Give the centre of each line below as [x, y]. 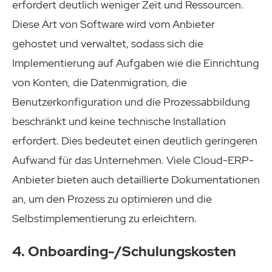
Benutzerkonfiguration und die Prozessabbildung [131, 101]
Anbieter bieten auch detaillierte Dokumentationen [136, 179]
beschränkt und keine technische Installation [119, 121]
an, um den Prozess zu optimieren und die [112, 199]
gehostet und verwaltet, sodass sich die [108, 43]
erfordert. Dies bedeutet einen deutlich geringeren [135, 140]
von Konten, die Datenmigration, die [100, 82]
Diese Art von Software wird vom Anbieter [114, 24]
